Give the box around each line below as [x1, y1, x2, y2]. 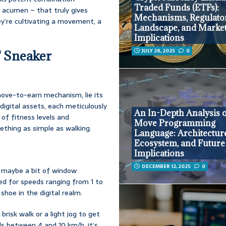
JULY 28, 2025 [142, 46, 176, 55]
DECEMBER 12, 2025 [142, 162, 191, 171]
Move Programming [134, 118, 216, 129]
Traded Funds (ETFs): [134, 2, 219, 14]
